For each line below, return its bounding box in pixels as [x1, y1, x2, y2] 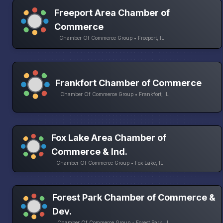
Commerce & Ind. [51, 146, 127, 157]
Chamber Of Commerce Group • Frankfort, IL [60, 91, 169, 98]
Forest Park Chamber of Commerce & [52, 192, 216, 203]
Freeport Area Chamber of [54, 7, 170, 18]
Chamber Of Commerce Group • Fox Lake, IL [56, 159, 163, 166]
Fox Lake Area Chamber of [51, 132, 166, 143]
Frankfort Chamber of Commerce [55, 78, 202, 89]
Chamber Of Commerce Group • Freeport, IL [59, 34, 165, 41]
